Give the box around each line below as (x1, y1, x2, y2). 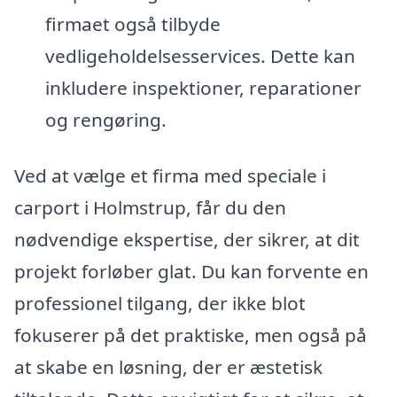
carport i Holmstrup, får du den (14, 195, 286, 221)
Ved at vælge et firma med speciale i (14, 163, 326, 189)
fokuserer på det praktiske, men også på (14, 323, 367, 348)
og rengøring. (44, 106, 167, 132)
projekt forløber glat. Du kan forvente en (14, 259, 369, 284)
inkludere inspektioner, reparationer (44, 74, 362, 100)
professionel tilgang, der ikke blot (14, 291, 306, 316)
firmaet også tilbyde (44, 11, 221, 36)
